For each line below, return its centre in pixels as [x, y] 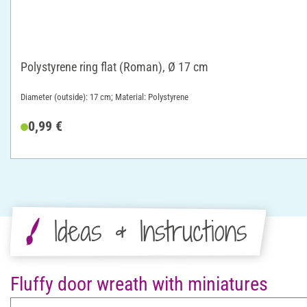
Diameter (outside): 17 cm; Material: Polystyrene [105, 97]
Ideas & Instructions [150, 231]
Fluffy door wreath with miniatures [139, 284]
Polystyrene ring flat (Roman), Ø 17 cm [114, 66]
